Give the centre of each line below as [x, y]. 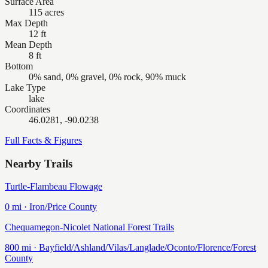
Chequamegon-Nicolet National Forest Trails [89, 227]
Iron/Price [48, 207]
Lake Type [25, 88]
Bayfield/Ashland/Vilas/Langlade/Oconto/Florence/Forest [147, 248]
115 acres [46, 12]
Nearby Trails [39, 163]
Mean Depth [28, 45]
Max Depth [26, 23]
